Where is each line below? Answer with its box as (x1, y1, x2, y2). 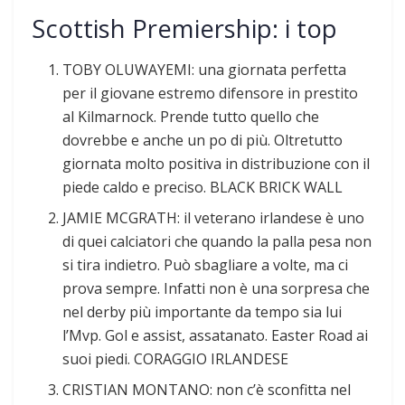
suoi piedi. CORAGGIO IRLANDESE (62, 348, 289, 369)
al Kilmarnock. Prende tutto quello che (62, 106, 320, 127)
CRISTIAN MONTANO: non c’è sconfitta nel (62, 379, 352, 400)
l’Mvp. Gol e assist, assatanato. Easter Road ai (62, 325, 369, 345)
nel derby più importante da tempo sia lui (62, 301, 343, 322)
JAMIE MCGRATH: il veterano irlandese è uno (62, 207, 365, 228)
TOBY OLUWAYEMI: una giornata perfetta (62, 59, 347, 80)
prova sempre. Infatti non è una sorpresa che (62, 278, 371, 298)
